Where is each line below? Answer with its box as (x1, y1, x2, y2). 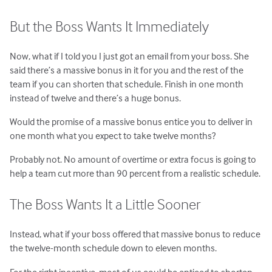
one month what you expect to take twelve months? (10, 129, 216, 142)
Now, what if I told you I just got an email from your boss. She (10, 50, 250, 63)
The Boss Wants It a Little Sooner (10, 194, 202, 213)
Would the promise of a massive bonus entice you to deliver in (10, 115, 253, 128)
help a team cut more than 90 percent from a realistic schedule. (10, 167, 261, 180)
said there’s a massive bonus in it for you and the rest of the (10, 64, 244, 76)
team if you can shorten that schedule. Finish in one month (10, 78, 244, 90)
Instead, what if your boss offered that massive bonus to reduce (10, 228, 261, 240)
